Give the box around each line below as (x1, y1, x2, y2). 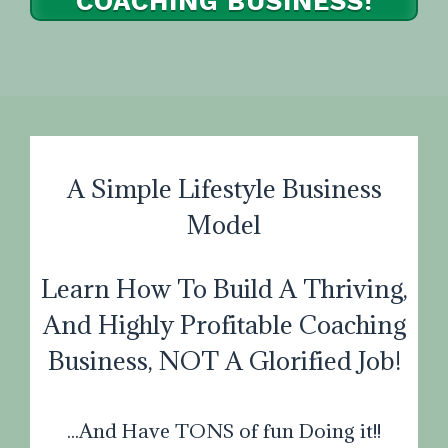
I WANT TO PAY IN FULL (132, 20, 321, 39)
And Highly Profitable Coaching (42, 308, 406, 341)
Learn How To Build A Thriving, (40, 272, 408, 305)
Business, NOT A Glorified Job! (47, 344, 401, 377)
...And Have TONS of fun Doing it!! (67, 418, 381, 443)
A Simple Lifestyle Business (66, 172, 382, 205)
